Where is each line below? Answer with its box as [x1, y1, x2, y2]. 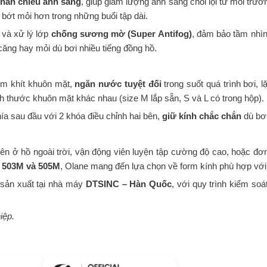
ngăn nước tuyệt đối [74, 79, 162, 89]
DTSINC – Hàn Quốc [85, 179, 172, 189]
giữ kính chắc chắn [162, 111, 241, 121]
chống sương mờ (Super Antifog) [51, 29, 192, 39]
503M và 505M [2, 161, 60, 171]
